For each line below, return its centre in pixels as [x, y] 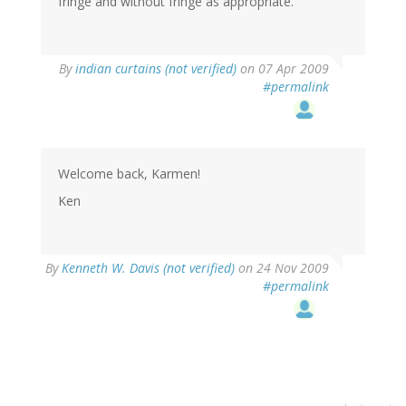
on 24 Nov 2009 [282, 267]
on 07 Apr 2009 [283, 68]
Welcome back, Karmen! [129, 173]
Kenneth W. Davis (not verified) [148, 267]
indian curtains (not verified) [156, 68]
